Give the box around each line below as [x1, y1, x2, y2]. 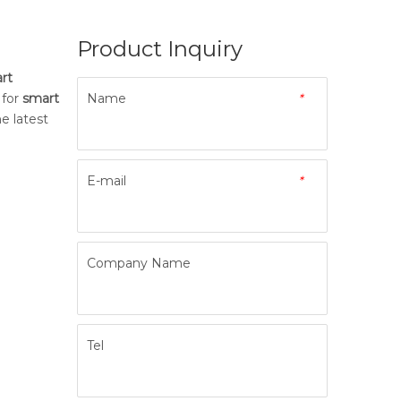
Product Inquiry [77, 36, 243, 63]
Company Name [87, 255, 191, 272]
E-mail [87, 173, 126, 190]
